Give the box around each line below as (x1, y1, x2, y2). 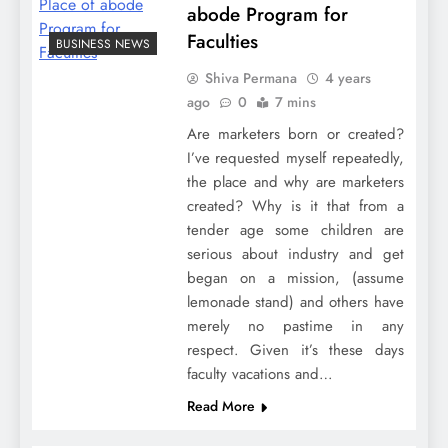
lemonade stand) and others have (186, 291, 404, 314)
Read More (186, 396, 255, 417)
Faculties (186, 28, 258, 56)
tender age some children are (186, 219, 404, 242)
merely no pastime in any (186, 315, 404, 338)
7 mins (274, 92, 316, 113)
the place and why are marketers (186, 171, 404, 194)
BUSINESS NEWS (56, 35, 150, 54)
